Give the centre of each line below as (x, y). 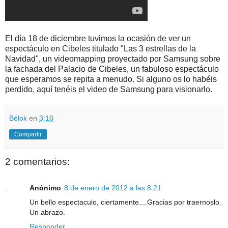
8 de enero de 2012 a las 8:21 (113, 188)
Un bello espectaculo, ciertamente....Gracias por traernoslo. (125, 202)
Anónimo (45, 188)
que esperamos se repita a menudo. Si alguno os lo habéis (111, 79)
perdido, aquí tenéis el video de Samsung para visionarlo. (109, 89)
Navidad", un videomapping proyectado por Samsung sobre (113, 59)
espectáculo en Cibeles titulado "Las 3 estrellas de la (101, 48)
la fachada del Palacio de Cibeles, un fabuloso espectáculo (112, 69)
